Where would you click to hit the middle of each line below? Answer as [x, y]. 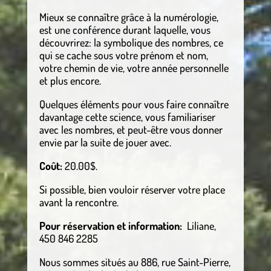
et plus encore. [70, 80]
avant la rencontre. [79, 202]
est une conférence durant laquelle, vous [125, 29]
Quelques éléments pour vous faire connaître [134, 104]
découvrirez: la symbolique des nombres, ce [131, 42]
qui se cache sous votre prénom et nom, [123, 55]
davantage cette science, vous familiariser [127, 116]
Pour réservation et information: [110, 225]
